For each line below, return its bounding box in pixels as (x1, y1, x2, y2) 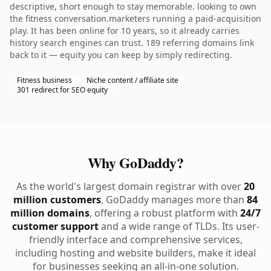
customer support (11, 220, 99, 233)
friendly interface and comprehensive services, (28, 233, 243, 246)
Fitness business (17, 75, 72, 85)
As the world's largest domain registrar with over (16, 180, 244, 193)
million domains (10, 206, 90, 220)
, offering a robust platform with (90, 206, 240, 220)
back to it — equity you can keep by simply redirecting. (10, 49, 232, 60)
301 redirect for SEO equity (17, 85, 108, 95)
